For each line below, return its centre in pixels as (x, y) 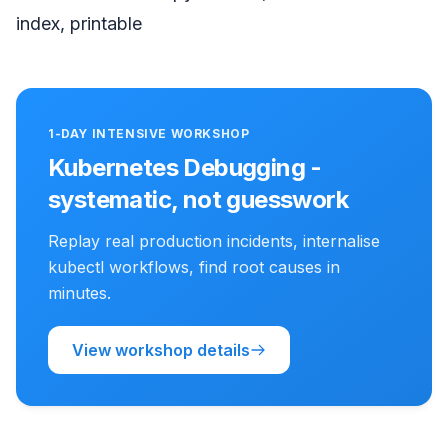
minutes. (79, 292)
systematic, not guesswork (198, 199)
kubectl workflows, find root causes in (194, 266)
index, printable (79, 23)
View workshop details (161, 349)
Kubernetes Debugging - (185, 167)
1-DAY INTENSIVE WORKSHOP (149, 133)
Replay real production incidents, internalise (214, 240)
